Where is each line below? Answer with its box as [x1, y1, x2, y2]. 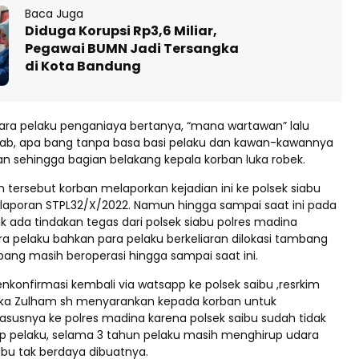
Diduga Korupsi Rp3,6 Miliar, [25, 21, 217, 40]
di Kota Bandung [25, 56, 141, 75]
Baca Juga [25, 5, 83, 22]
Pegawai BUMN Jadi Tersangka [25, 38, 239, 58]
